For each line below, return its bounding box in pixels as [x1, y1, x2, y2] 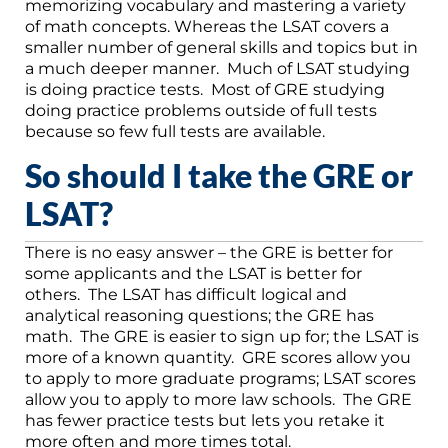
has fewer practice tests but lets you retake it [25, 410, 385, 430]
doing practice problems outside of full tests [25, 100, 377, 120]
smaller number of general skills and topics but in [25, 37, 418, 57]
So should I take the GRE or [25, 155, 413, 195]
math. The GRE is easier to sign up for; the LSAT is [25, 326, 419, 346]
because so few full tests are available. [25, 121, 325, 141]
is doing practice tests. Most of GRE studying [25, 79, 385, 99]
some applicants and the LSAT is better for [25, 263, 362, 283]
